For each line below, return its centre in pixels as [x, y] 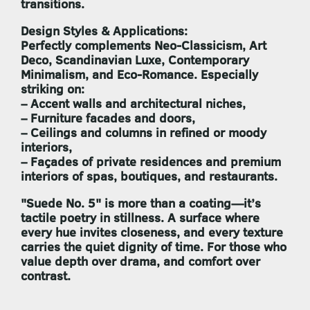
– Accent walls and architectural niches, [133, 104]
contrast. [46, 276]
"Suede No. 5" [61, 203]
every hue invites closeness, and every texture [152, 232]
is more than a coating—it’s [181, 203]
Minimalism [53, 75]
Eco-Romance [155, 75]
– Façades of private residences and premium [151, 162]
